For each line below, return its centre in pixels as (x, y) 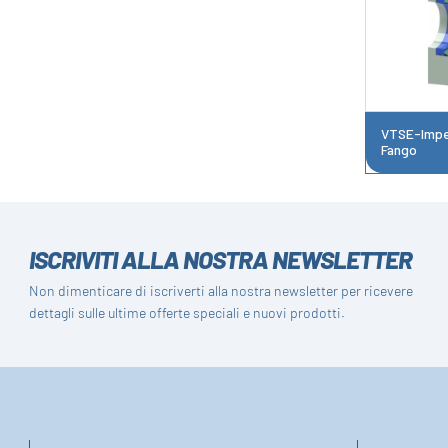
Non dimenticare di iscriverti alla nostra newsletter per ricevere (221, 291)
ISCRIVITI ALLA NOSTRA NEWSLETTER (221, 259)
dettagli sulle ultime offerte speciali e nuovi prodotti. (187, 313)
